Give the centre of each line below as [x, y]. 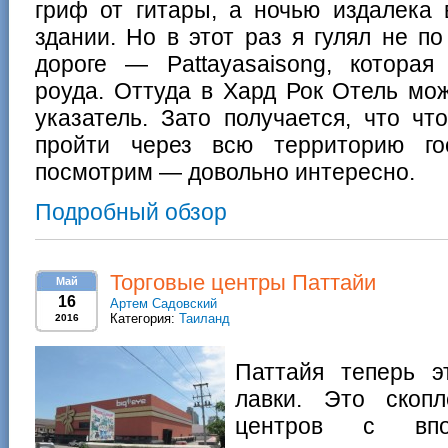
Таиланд [204, 318]
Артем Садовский [163, 303]
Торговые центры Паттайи [243, 282]
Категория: [144, 318]
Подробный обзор [131, 212]
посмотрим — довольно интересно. [225, 172]
